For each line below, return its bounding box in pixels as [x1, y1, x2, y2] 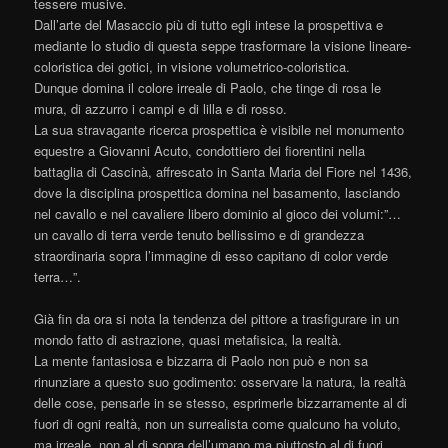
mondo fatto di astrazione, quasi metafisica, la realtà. [34, 330, 343, 350]
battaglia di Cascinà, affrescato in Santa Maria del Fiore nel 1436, [34, 162, 413, 182]
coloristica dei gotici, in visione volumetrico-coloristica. [34, 57, 351, 77]
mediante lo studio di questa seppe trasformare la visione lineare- [34, 36, 412, 56]
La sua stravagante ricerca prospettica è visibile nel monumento [34, 120, 405, 140]
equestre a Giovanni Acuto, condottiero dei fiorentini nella [34, 141, 366, 161]
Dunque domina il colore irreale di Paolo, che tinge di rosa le [34, 78, 382, 98]
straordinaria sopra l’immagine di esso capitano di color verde [34, 246, 389, 266]
